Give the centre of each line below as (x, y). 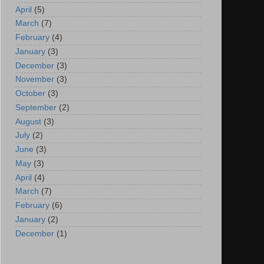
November (35, 80)
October (30, 94)
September (36, 107)
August (28, 121)
